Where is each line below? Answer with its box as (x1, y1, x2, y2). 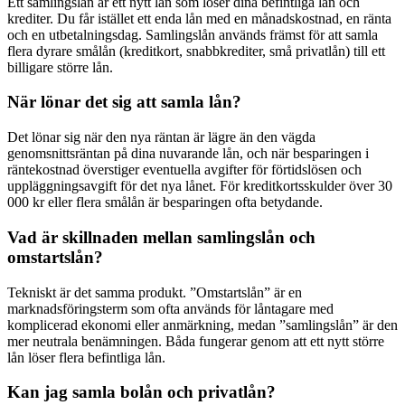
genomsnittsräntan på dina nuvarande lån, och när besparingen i (7, 146, 369, 162)
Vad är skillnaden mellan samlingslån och (7, 227, 316, 247)
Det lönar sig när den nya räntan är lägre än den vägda (7, 129, 316, 146)
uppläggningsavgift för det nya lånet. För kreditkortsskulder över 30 (7, 178, 392, 194)
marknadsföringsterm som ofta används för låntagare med (7, 300, 334, 316)
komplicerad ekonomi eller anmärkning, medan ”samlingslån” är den (7, 316, 398, 333)
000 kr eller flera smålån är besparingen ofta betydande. (7, 194, 323, 211)
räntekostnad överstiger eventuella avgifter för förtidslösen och (7, 162, 362, 178)
